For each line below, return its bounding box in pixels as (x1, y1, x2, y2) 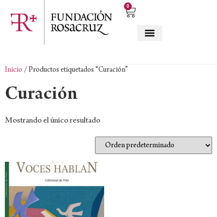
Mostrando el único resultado (5, 117, 100, 126)
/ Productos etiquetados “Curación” (22, 66, 128, 75)
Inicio (5, 66, 22, 75)
